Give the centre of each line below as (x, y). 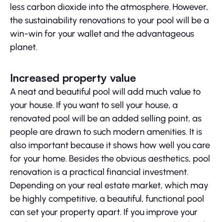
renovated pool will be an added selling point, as (106, 119)
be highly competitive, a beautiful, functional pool (107, 199)
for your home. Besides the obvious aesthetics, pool (110, 159)
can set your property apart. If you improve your (104, 212)
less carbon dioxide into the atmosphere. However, (109, 7)
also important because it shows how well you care (110, 145)
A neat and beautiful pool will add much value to (105, 92)
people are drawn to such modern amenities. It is (106, 132)
